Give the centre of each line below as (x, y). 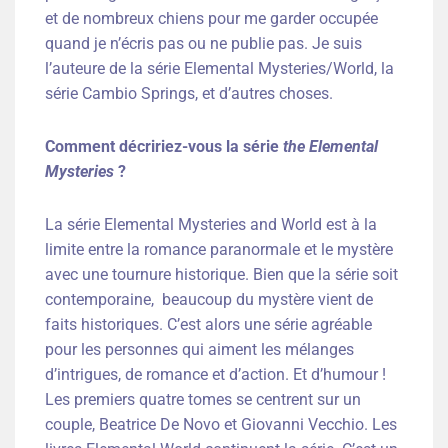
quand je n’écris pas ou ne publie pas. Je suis (203, 44)
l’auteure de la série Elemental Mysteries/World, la (219, 69)
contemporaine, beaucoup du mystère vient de (209, 300)
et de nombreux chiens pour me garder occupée (211, 19)
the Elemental (330, 147)
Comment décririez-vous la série (164, 147)
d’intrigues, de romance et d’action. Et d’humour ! (215, 375)
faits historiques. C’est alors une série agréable (208, 325)
